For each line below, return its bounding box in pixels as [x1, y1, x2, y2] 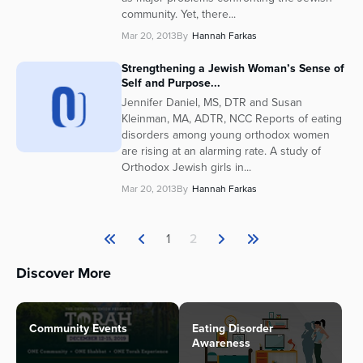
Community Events [29, 320, 127, 338]
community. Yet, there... [122, 6, 236, 23]
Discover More [16, 263, 111, 284]
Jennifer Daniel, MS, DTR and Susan [122, 94, 302, 112]
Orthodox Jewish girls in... [122, 159, 251, 177]
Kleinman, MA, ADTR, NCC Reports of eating [122, 110, 342, 128]
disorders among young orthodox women [122, 126, 330, 144]
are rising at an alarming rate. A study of [122, 143, 321, 160]
